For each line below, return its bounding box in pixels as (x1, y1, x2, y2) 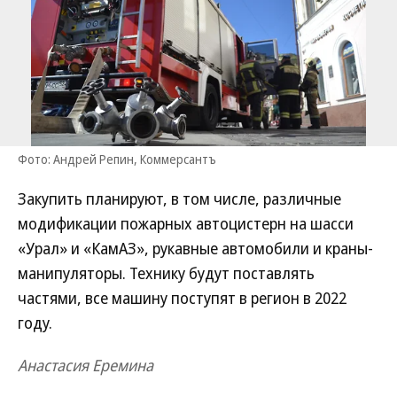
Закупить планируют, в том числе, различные (18, 188, 341, 209)
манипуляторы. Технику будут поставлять (18, 262, 315, 284)
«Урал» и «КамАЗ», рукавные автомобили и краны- (18, 237, 373, 259)
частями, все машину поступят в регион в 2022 (18, 287, 346, 308)
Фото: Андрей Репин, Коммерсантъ (18, 151, 216, 167)
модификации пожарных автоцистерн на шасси (18, 213, 354, 234)
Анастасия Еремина (18, 354, 153, 376)
